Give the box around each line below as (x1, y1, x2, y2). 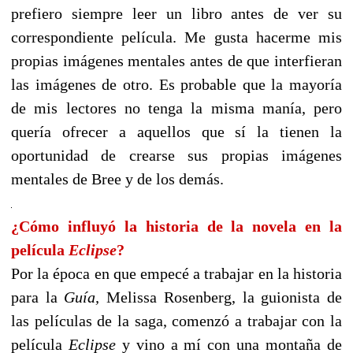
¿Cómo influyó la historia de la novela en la (11, 217, 342, 236)
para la (11, 288, 65, 307)
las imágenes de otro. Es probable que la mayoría (11, 76, 342, 94)
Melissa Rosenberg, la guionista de (99, 288, 343, 307)
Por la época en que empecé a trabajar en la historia (11, 265, 342, 283)
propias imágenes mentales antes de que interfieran (11, 52, 342, 70)
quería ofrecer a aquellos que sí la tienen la (11, 123, 342, 141)
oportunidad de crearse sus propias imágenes (11, 147, 342, 165)
